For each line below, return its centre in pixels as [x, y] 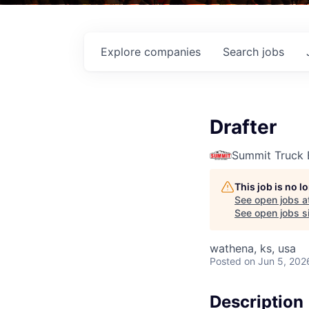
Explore [122, 51]
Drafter [243, 127]
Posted [226, 261]
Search [242, 51]
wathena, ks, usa [253, 248]
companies [172, 51]
